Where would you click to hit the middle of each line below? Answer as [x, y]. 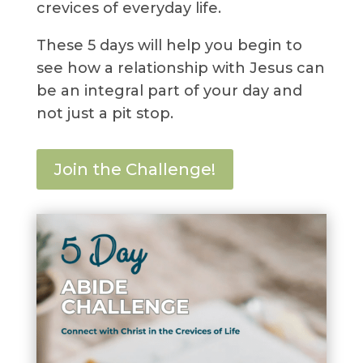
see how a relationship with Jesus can [180, 68]
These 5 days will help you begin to [169, 46]
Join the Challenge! [135, 170]
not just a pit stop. [105, 114]
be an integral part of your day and [169, 91]
